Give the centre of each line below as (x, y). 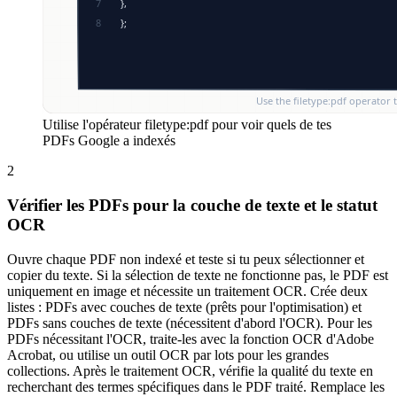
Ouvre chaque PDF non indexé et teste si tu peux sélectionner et (186, 259)
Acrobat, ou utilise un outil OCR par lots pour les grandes (168, 354)
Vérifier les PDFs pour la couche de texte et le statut (192, 205)
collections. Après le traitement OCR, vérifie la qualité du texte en (190, 370)
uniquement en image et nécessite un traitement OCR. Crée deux (187, 291)
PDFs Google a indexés (109, 141)
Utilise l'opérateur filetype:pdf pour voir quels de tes (187, 125)
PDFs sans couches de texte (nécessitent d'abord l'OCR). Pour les (190, 323)
